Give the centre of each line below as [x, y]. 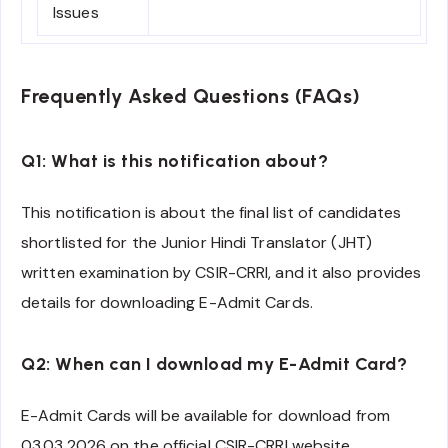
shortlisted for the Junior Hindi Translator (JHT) [196, 242]
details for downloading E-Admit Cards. [167, 302]
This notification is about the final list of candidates [211, 212]
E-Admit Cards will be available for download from [205, 415]
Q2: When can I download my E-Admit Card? [214, 364]
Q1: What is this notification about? [174, 161]
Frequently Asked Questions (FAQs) [191, 95]
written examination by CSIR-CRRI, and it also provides [221, 272]
